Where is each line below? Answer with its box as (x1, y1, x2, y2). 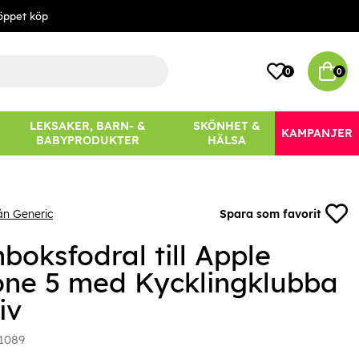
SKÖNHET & (193, 119, 261, 134)
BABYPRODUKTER (36, 133, 140, 148)
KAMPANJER (281, 126, 353, 141)
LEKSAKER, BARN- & (30, 119, 147, 134)
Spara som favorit (220, 207, 321, 222)
